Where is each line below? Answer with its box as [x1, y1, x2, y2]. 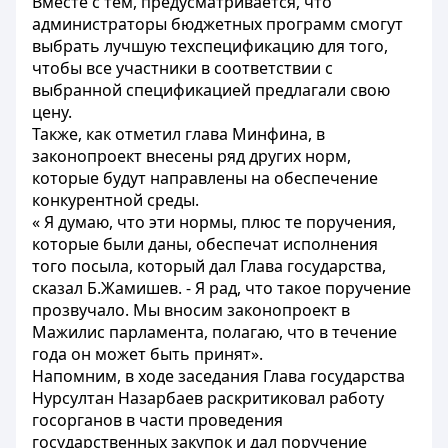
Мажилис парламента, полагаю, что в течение [32, 321, 397, 343]
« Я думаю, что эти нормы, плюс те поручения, [32, 211, 396, 233]
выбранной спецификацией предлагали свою [32, 79, 390, 101]
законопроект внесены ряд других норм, [32, 145, 351, 167]
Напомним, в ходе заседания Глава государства [32, 365, 405, 387]
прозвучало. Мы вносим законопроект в [32, 299, 350, 321]
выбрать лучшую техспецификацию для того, [32, 35, 388, 57]
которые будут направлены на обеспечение [32, 167, 378, 189]
